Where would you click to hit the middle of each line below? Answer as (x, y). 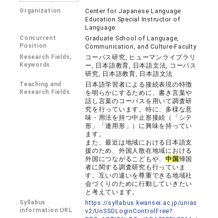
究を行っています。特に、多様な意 (139, 109)
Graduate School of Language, (132, 38)
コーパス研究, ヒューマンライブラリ (141, 57)
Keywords (35, 65)
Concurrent (38, 38)
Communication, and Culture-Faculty (141, 46)
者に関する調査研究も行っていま (136, 167)
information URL (46, 210)
